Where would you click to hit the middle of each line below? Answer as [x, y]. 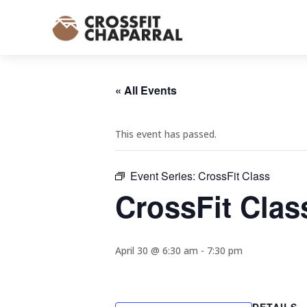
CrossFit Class [234, 176]
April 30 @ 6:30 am [157, 250]
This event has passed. [166, 134]
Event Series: [164, 176]
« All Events [146, 90]
